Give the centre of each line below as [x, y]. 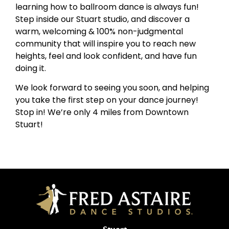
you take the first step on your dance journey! [107, 100]
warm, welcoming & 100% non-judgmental [99, 31]
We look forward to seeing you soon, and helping [112, 88]
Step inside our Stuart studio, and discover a [102, 19]
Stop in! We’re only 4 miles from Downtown [102, 112]
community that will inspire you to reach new [106, 43]
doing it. [31, 68]
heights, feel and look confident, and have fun [106, 56]
